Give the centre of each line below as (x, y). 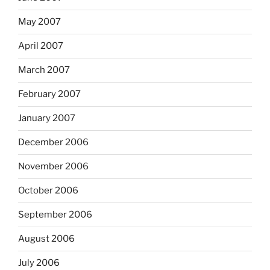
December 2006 (53, 143)
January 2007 (47, 118)
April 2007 (41, 46)
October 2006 (48, 191)
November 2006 (53, 167)
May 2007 (39, 22)
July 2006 (39, 263)
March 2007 (44, 70)
